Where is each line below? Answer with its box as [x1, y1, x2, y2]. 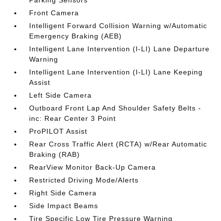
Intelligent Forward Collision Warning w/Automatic [29, 22, 208, 30]
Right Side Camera [29, 189, 97, 197]
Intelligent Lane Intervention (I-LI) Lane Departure [29, 45, 210, 53]
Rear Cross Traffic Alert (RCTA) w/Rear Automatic [29, 140, 208, 148]
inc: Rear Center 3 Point [29, 114, 116, 122]
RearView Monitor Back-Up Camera [29, 163, 156, 171]
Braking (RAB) [29, 150, 80, 158]
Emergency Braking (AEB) [29, 32, 122, 40]
